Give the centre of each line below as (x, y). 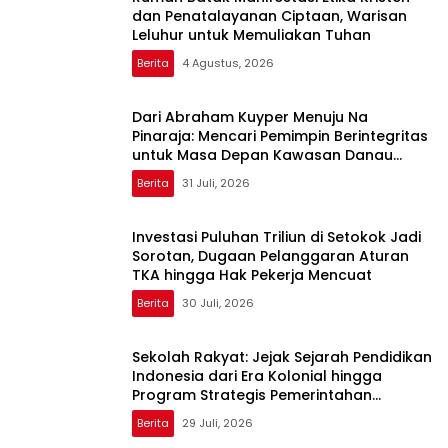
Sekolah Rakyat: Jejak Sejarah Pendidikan (282, 357)
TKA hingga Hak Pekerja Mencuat (252, 275)
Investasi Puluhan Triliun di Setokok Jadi (276, 237)
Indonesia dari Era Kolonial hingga (257, 376)
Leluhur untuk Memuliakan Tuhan (251, 35)
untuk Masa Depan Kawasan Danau (262, 155)
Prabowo (165, 414)
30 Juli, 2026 (218, 303)
